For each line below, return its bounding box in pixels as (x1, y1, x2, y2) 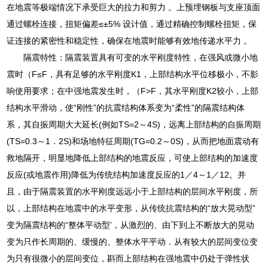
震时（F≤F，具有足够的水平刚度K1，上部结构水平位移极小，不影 (7, 69, 259, 79)
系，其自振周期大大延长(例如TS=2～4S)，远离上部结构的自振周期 (7, 119, 261, 129)
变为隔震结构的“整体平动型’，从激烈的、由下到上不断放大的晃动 (7, 220, 255, 230)
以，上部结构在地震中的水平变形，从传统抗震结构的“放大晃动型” (7, 203, 256, 213)
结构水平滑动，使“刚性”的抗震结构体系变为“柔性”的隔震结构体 (7, 102, 245, 112)
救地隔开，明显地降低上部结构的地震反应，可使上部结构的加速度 (7, 153, 258, 163)
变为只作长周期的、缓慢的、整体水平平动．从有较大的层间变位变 (7, 236, 258, 246)
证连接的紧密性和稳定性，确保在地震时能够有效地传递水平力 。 (7, 35, 252, 45)
